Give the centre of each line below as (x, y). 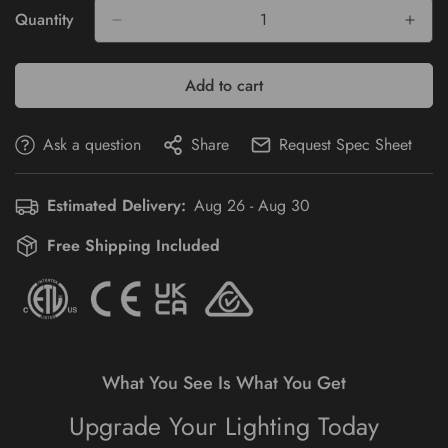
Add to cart (224, 85)
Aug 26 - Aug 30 (252, 205)
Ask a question (92, 144)
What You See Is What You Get (224, 382)
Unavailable (144, 39)
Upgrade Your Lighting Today (224, 425)
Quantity (44, 19)
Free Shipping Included (133, 245)
